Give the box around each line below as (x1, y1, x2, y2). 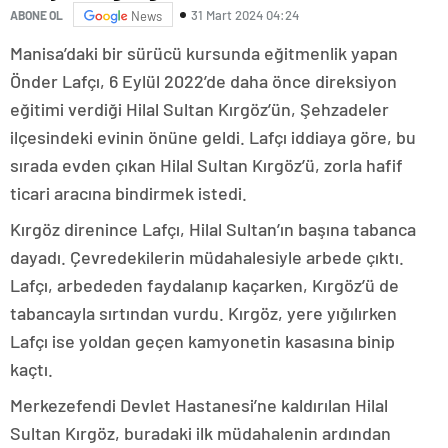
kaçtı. (10, 358, 53, 381)
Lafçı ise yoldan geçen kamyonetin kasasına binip (10, 330, 395, 353)
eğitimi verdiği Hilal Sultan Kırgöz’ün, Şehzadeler (10, 98, 389, 121)
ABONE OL (10, 7, 63, 22)
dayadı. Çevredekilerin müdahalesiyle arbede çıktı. (10, 246, 404, 269)
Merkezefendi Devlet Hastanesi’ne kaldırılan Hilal (10, 394, 388, 417)
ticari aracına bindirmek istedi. (10, 182, 247, 205)
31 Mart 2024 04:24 (191, 6, 299, 23)
